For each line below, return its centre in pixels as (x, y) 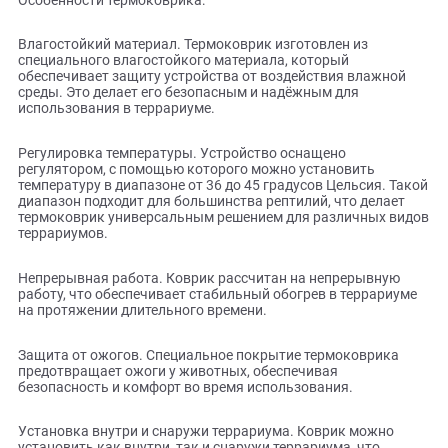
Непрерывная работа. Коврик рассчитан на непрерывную (232, 409)
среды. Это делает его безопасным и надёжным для (209, 203)
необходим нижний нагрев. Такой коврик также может (220, 14)
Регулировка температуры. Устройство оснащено (202, 270)
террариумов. (70, 359)
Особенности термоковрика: (124, 100)
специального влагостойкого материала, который (204, 167)
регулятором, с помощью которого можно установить (218, 288)
